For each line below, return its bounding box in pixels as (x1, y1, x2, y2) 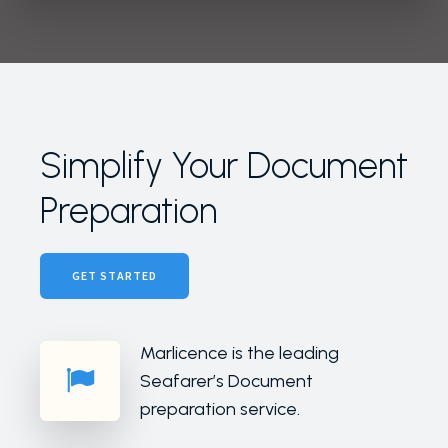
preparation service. (140, 398, 300, 421)
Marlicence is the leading (140, 342, 339, 365)
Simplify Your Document (40, 144, 408, 188)
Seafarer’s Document (140, 370, 313, 393)
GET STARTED (72, 268, 157, 284)
